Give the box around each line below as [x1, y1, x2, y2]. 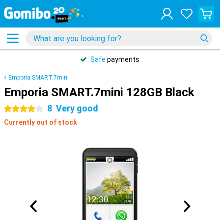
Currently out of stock [4, 118, 77, 126]
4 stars [4, 105, 27, 113]
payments [106, 55, 139, 63]
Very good [56, 103, 98, 113]
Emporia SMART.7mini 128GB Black [4, 85, 194, 99]
